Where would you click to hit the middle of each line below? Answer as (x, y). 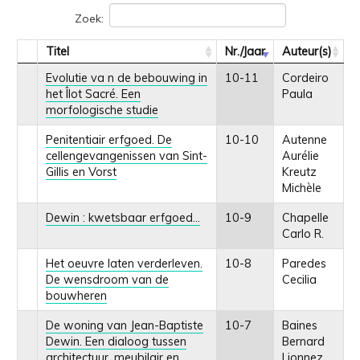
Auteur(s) (307, 51)
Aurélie (300, 155)
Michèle (301, 188)
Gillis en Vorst (81, 172)
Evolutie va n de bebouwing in (126, 78)
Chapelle (305, 217)
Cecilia (299, 279)
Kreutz (299, 172)
